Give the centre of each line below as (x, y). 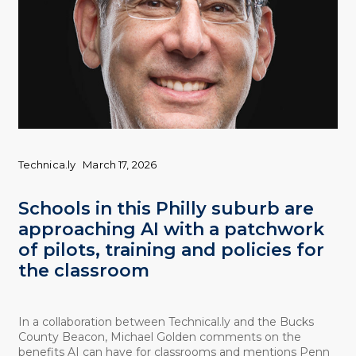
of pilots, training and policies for (171, 250)
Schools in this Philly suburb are (166, 209)
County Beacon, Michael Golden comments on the (159, 337)
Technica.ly (47, 164)
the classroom (83, 271)
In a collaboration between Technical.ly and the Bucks (166, 322)
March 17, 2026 (120, 164)
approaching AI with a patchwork (171, 230)
